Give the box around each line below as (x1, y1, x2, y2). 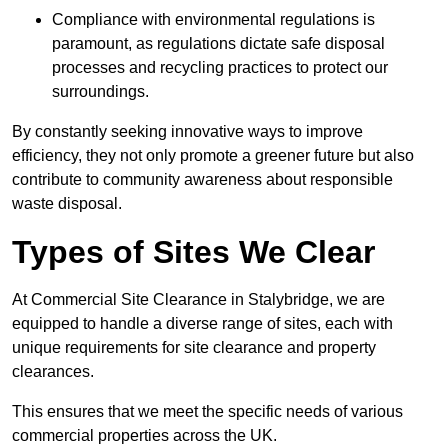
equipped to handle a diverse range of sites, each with (12, 315, 393, 333)
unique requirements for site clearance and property (12, 339, 376, 357)
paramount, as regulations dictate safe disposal (52, 35, 385, 53)
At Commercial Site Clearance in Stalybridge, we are (12, 291, 385, 309)
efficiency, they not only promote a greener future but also (12, 147, 414, 165)
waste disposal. (12, 195, 122, 213)
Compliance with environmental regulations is (52, 11, 375, 29)
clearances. (12, 363, 94, 381)
